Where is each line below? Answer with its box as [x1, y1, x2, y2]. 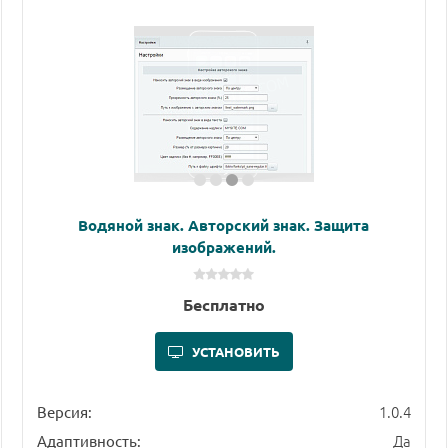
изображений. [171, 237, 276, 258]
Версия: [36, 402, 92, 422]
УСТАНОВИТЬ [191, 343, 280, 361]
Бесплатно [182, 294, 265, 316]
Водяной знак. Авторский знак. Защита [78, 215, 370, 236]
